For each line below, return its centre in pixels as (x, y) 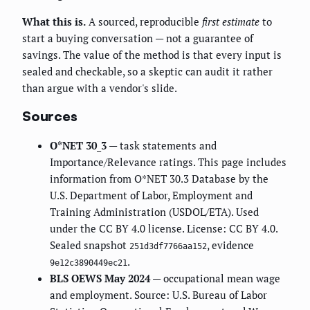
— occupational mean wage (215, 279)
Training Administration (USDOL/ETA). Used (154, 212)
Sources (50, 116)
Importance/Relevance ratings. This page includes (168, 162)
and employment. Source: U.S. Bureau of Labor (158, 295)
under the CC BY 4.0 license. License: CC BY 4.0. (164, 229)
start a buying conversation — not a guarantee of (138, 38)
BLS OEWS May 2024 (100, 279)
